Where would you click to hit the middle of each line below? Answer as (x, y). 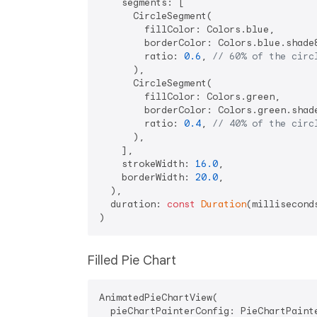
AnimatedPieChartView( (158, 297)
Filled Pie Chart (132, 260)
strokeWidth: (147, 163)
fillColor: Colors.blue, (190, 29)
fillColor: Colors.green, (192, 96)
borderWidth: (147, 177)
